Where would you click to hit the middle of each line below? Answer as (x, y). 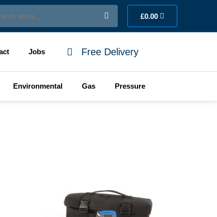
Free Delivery (110, 52)
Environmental (38, 86)
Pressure (130, 86)
